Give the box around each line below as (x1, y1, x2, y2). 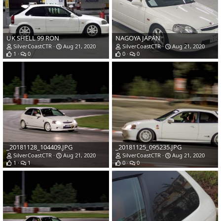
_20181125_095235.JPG (115, 143, 182, 152)
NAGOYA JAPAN (115, 34, 160, 43)
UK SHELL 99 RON (6, 34, 59, 43)
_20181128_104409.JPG (6, 143, 73, 152)
